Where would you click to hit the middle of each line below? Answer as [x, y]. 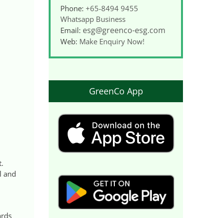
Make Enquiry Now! [112, 42]
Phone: [73, 9]
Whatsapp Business [93, 19]
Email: [72, 30]
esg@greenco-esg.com [124, 30]
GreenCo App [116, 91]
